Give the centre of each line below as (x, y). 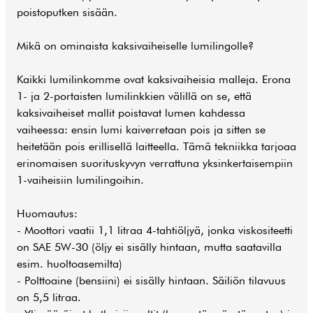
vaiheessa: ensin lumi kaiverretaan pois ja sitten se (141, 130)
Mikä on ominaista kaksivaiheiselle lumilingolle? (135, 46)
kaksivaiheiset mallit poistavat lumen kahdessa (131, 113)
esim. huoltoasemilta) (70, 264)
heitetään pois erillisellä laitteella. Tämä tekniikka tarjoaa (156, 146)
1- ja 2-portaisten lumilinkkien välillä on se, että (134, 96)
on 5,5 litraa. (49, 297)
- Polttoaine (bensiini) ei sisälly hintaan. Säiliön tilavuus (151, 281)
